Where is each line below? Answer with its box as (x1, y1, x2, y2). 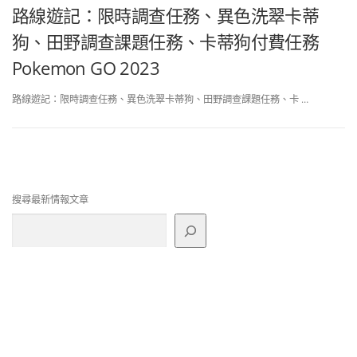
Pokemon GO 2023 (12, 56, 159, 80)
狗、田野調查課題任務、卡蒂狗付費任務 (12, 29, 320, 53)
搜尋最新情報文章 (12, 193, 88, 207)
